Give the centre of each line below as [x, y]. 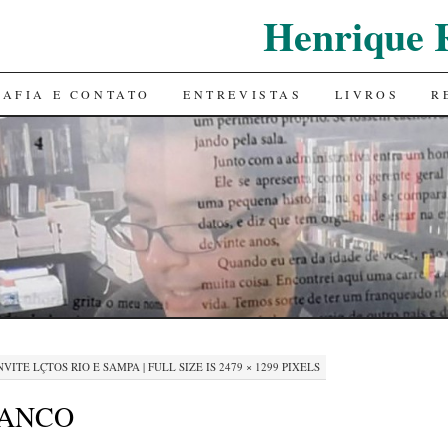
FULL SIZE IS [181, 366]
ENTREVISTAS [242, 94]
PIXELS [299, 366]
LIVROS [367, 94]
